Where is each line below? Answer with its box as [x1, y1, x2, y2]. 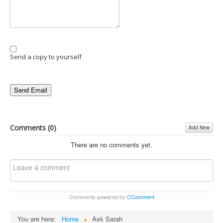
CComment [126, 192, 154, 201]
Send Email [14, 85, 47, 95]
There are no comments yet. [71, 139, 152, 149]
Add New [189, 124, 210, 131]
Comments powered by [69, 192, 127, 201]
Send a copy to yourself [10, 52, 82, 62]
